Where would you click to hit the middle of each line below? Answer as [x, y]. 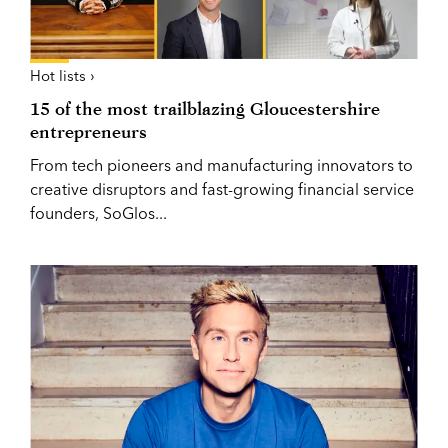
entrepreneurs [88, 131]
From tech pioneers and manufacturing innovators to [221, 164]
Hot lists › [62, 75]
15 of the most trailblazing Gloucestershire [205, 108]
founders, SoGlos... [98, 212]
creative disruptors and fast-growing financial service [222, 188]
